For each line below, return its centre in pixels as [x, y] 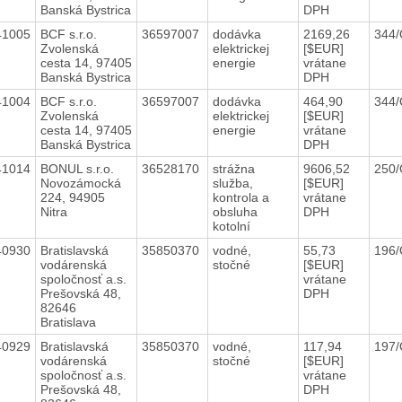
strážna [233, 168]
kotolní [233, 226]
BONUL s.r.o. [77, 168]
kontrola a [240, 197]
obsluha [235, 211]
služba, [232, 183]
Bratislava [68, 322]
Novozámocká [80, 183]
